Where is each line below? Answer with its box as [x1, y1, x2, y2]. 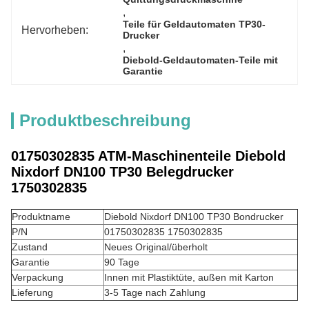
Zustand [12, 241, 48, 252]
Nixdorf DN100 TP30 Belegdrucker [11, 164, 234, 179]
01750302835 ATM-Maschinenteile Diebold [11, 148, 286, 163]
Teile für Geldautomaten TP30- [123, 19, 266, 30]
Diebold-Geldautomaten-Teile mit [123, 54, 279, 66]
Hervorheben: [21, 23, 88, 36]
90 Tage [104, 257, 139, 268]
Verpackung [12, 272, 63, 283]
